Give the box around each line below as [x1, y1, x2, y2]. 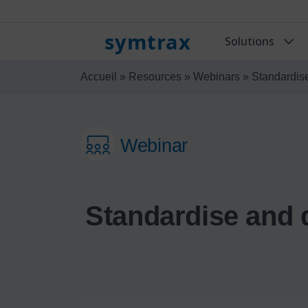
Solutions [224, 34, 277, 49]
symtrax [104, 27, 192, 55]
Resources [129, 70, 181, 82]
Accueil [80, 70, 117, 82]
